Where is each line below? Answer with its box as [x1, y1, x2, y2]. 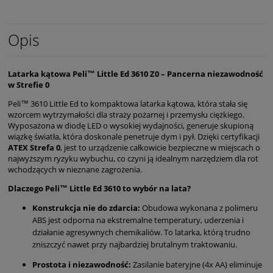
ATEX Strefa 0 [8, 141, 60, 153]
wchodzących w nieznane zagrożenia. [8, 163, 142, 175]
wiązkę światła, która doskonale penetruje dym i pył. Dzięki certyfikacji [8, 130, 260, 142]
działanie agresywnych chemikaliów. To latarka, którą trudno [32, 226, 250, 238]
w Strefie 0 [8, 79, 49, 90]
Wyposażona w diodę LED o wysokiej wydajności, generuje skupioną [8, 119, 253, 131]
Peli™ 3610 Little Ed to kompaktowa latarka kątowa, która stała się [8, 97, 247, 109]
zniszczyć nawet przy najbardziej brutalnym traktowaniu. [32, 238, 237, 250]
